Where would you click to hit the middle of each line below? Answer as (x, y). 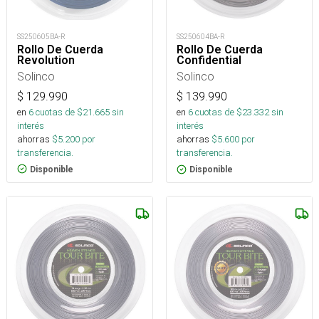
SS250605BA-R (41, 36)
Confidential (209, 61)
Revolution (46, 60)
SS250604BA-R (201, 37)
